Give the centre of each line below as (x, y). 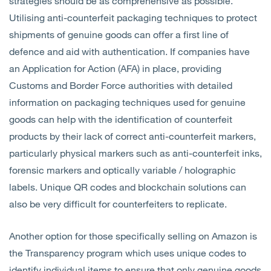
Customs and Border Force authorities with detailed (121, 85)
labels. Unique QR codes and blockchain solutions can (128, 187)
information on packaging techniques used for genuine (127, 102)
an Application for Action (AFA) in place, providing (115, 68)
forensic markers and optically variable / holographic (122, 170)
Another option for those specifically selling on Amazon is (133, 236)
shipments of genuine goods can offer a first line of (119, 34)
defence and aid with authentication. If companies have (129, 51)
